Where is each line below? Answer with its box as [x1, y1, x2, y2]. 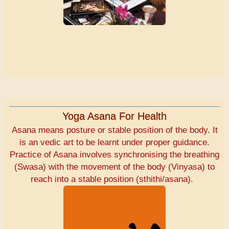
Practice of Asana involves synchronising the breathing [10, 150, 219, 160]
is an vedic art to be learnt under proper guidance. [19, 138, 210, 148]
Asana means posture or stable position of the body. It [11, 125, 218, 135]
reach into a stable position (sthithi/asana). [31, 174, 198, 185]
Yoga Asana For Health [62, 110, 167, 122]
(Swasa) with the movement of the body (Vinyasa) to [14, 162, 215, 172]
